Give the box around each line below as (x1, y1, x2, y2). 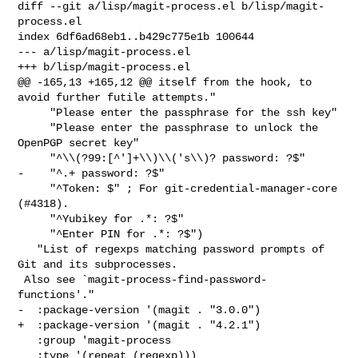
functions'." (18, 288, 95, 301)
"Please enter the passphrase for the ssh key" (18, 105, 50, 119)
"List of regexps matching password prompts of (18, 242, 38, 256)
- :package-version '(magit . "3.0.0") (18, 303, 261, 316)
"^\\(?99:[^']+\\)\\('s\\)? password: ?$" (18, 151, 50, 165)
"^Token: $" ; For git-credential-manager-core (18, 181, 50, 195)
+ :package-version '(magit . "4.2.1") (18, 318, 261, 332)
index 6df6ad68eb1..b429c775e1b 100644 (18, 30, 255, 43)
